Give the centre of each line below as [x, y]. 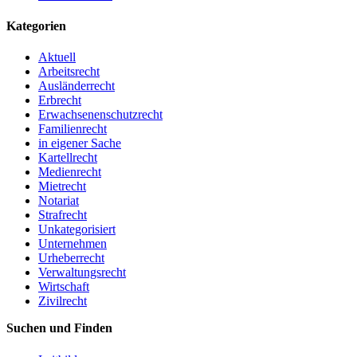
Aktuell [57, 57]
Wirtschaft [64, 287]
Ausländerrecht [76, 86]
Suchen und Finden [59, 328]
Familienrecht [73, 129]
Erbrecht [60, 100]
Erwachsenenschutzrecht [100, 115]
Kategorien [36, 26]
